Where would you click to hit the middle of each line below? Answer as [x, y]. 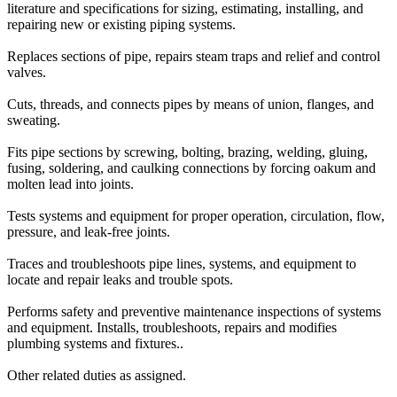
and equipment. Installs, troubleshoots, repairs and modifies [172, 328]
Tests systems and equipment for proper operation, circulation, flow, [196, 216]
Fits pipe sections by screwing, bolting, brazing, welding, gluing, [187, 152]
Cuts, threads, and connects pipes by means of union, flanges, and [191, 105]
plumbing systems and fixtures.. [95, 344]
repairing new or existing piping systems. [121, 25]
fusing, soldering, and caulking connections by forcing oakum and [191, 168]
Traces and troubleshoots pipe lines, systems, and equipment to [182, 264]
